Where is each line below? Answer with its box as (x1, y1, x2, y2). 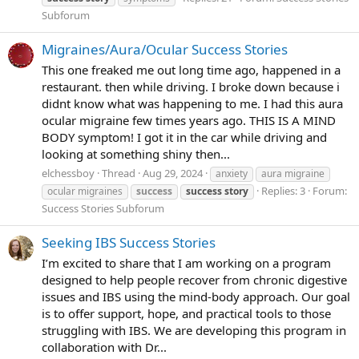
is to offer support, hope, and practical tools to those (42, 305, 331, 321)
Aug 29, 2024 (143, 165, 203, 180)
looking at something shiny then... (42, 146, 230, 163)
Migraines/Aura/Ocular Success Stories (42, 40, 288, 59)
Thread (102, 165, 135, 180)
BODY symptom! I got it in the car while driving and (42, 129, 327, 146)
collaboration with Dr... (42, 338, 167, 355)
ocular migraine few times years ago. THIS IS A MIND (42, 112, 336, 129)
